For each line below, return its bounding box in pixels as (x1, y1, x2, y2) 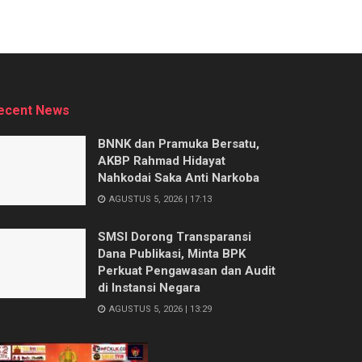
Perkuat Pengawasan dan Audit (98, 263, 276, 278)
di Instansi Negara (98, 280, 200, 295)
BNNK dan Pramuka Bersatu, (98, 136, 259, 151)
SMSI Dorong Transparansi (98, 229, 251, 244)
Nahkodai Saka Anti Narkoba (98, 170, 259, 185)
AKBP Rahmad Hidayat (98, 153, 225, 168)
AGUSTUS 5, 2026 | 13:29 (107, 303, 212, 314)
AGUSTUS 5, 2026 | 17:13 (107, 193, 212, 204)
